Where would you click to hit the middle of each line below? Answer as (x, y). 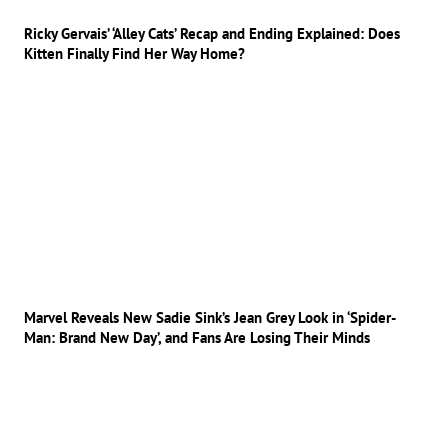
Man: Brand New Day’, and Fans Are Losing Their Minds (197, 338)
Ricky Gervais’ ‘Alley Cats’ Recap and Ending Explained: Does (212, 34)
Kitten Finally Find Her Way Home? (134, 54)
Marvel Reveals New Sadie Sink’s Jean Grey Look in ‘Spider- (210, 318)
